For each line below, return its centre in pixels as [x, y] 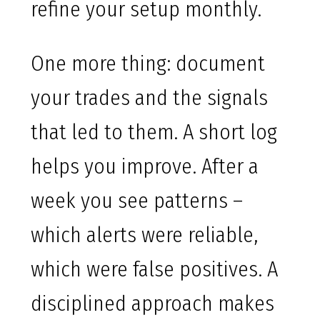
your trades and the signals [149, 98]
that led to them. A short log [154, 132]
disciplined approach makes [152, 304]
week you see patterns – [137, 201]
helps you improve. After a [145, 167]
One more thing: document [148, 64]
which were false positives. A [154, 270]
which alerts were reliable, [144, 235]
